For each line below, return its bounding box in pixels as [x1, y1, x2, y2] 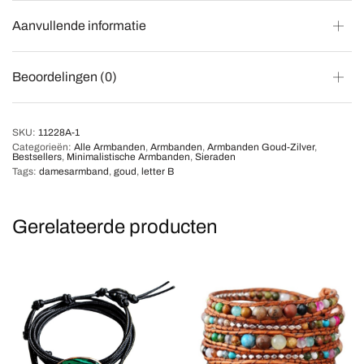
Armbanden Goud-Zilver [207, 141, 314, 153]
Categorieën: [12, 141, 74, 153]
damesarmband [39, 165, 109, 177]
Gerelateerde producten [12, 215, 218, 237]
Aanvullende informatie [12, 18, 146, 32]
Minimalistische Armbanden [67, 150, 190, 162]
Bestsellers [12, 150, 62, 162]
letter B [141, 165, 174, 177]
